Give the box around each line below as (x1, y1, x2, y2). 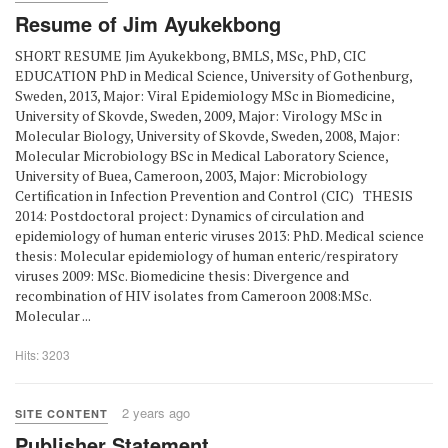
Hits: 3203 (15, 346, 70, 363)
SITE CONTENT (15, 406, 108, 421)
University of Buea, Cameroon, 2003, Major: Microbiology (15, 166, 367, 185)
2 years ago (122, 403, 190, 422)
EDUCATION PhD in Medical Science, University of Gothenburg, (15, 66, 412, 85)
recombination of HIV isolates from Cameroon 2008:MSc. (15, 286, 371, 305)
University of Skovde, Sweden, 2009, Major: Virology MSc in (15, 106, 382, 125)
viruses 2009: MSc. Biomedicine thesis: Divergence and (15, 266, 349, 285)
